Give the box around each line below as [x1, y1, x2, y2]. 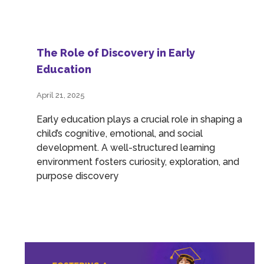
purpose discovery [37, 170, 118, 182]
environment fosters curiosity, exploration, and [37, 156, 239, 168]
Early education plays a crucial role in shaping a [37, 114, 242, 126]
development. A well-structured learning [37, 142, 215, 154]
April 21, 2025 [37, 91, 85, 100]
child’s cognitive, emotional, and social [37, 128, 203, 140]
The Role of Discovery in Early [37, 47, 195, 60]
